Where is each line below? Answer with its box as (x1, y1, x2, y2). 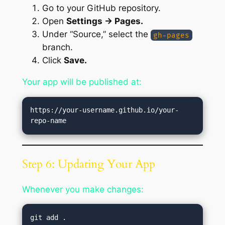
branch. (42, 42, 73, 53)
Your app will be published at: (22, 77, 142, 87)
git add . (30, 213, 67, 221)
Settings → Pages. (66, 16, 143, 27)
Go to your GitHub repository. (42, 3, 161, 14)
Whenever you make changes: (22, 184, 144, 194)
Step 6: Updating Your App (22, 156, 155, 172)
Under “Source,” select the (42, 29, 151, 40)
